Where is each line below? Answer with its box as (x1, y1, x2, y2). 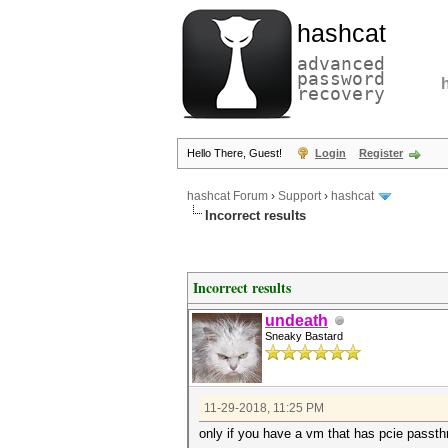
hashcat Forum (187, 189, 268, 204)
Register (359, 147, 403, 159)
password (297, 68, 385, 89)
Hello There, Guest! (187, 147, 285, 159)
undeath (265, 312, 328, 329)
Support (278, 189, 321, 204)
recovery (297, 83, 385, 104)
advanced (297, 53, 385, 74)
